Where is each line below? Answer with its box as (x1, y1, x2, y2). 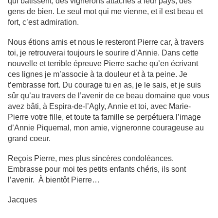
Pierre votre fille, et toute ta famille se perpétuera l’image (8, 113, 201, 122)
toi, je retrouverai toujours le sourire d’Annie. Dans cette (8, 49, 199, 57)
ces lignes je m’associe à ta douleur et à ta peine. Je (8, 70, 187, 79)
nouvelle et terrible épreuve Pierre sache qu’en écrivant (8, 59, 198, 68)
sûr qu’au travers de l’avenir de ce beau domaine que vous (8, 91, 209, 100)
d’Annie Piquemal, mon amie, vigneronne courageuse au (8, 124, 204, 132)
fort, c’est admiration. (8, 18, 79, 27)
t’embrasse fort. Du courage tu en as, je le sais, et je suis (8, 81, 201, 90)
